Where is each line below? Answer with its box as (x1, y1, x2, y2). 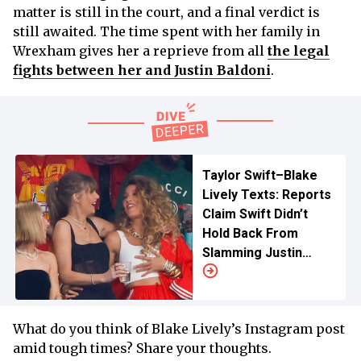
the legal (268, 43, 330, 60)
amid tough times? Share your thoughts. (13, 340, 275, 357)
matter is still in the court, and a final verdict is (13, 4, 320, 21)
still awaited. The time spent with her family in (13, 23, 320, 40)
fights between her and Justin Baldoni (13, 62, 271, 79)
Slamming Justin (201, 245, 302, 261)
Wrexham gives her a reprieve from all (13, 43, 268, 60)
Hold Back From (201, 226, 298, 242)
